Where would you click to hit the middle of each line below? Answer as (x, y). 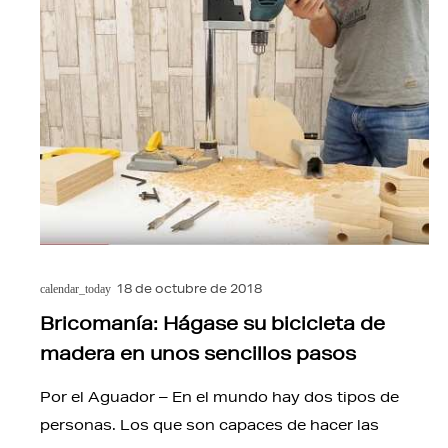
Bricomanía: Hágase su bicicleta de (212, 323)
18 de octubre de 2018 (188, 289)
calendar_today (75, 289)
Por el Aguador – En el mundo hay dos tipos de (219, 397)
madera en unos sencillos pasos (198, 353)
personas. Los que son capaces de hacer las (209, 425)
